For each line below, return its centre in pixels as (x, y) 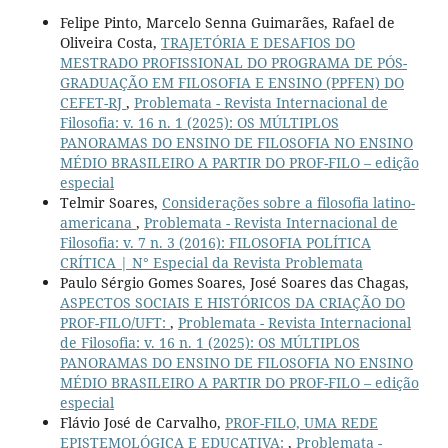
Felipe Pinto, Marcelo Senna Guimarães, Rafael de (227, 23)
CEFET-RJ (92, 103)
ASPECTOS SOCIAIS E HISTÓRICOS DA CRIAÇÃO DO (232, 303)
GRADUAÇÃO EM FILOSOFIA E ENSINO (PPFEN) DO (231, 83)
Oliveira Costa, (110, 43)
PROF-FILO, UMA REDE (301, 423)
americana (97, 223)
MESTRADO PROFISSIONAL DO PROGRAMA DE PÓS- (233, 63)
